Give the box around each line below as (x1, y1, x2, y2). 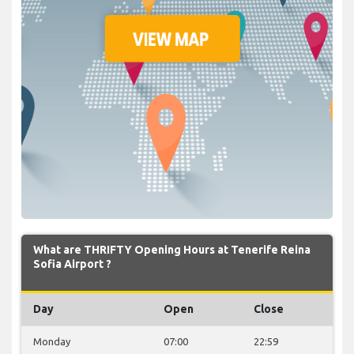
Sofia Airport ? (33, 257, 111, 270)
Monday (33, 335, 70, 347)
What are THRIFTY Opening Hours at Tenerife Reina (33, 243, 311, 256)
